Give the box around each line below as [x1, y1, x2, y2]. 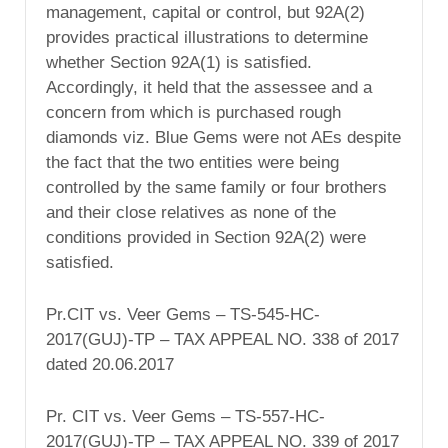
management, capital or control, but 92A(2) [46, 3, 365, 23]
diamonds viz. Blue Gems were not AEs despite [46, 128, 401, 148]
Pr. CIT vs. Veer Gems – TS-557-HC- [46, 406, 325, 426]
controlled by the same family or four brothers [46, 178, 387, 198]
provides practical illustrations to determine [46, 28, 368, 48]
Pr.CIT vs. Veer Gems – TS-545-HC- [46, 304, 320, 324]
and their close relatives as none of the [46, 203, 336, 223]
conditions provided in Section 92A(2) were [46, 228, 366, 248]
